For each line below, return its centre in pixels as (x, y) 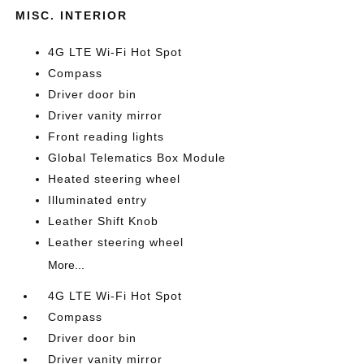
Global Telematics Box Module (137, 158)
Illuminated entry (98, 200)
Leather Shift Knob (104, 221)
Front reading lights (106, 136)
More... (67, 265)
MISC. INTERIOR (72, 15)
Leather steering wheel (116, 242)
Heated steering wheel (115, 179)
